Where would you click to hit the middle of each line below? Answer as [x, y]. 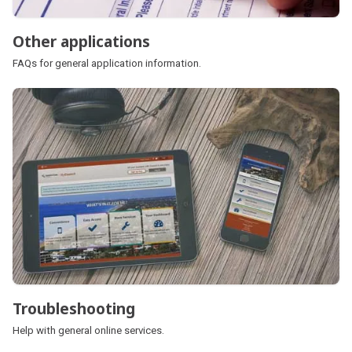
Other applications [81, 41]
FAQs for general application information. [107, 63]
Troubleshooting [74, 309]
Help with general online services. [88, 331]
